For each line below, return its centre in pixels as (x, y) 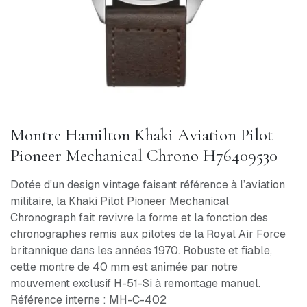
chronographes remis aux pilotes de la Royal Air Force (148, 234)
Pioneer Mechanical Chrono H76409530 (144, 155)
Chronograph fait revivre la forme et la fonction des (139, 217)
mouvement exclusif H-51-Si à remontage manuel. (135, 283)
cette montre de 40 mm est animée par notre (124, 267)
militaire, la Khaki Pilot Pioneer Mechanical (120, 201)
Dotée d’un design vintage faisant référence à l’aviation (148, 184)
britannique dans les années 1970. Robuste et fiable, (141, 250)
